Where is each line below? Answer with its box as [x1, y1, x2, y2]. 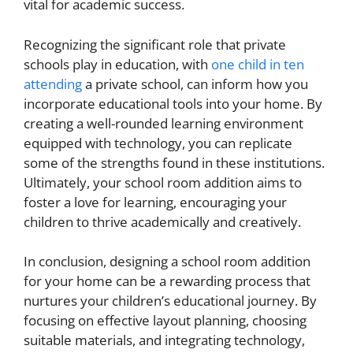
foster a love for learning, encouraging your [24, 192, 287, 211]
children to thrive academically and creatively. [24, 212, 301, 231]
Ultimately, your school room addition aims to [24, 173, 302, 191]
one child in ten [211, 54, 304, 73]
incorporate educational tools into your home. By [24, 94, 322, 113]
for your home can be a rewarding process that [24, 272, 310, 291]
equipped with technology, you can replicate [24, 133, 292, 152]
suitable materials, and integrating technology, [24, 331, 305, 350]
